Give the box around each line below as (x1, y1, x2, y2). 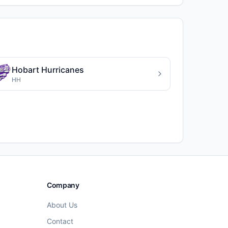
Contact (47, 217, 73, 225)
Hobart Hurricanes (12, 65, 84, 75)
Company (47, 181, 79, 189)
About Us (47, 201, 77, 209)
